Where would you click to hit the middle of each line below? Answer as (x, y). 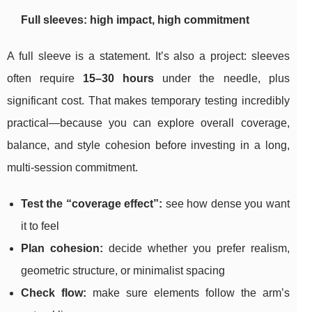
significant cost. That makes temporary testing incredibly (148, 101)
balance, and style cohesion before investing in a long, (148, 146)
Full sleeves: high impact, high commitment (135, 20)
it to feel (40, 226)
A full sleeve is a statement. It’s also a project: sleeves (148, 56)
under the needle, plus (222, 79)
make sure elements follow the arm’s (188, 293)
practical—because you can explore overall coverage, (148, 123)
